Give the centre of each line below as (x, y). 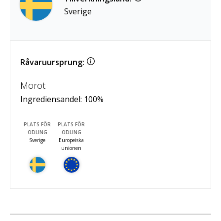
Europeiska (72, 140)
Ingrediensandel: (52, 99)
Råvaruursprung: (52, 62)
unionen (72, 148)
